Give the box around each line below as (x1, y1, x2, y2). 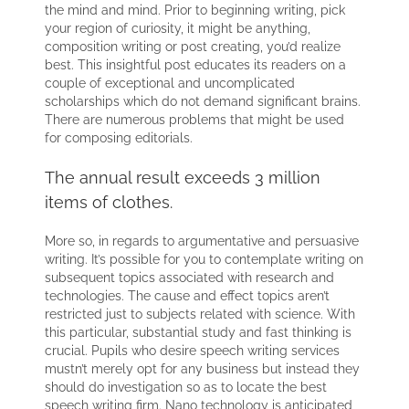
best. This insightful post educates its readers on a (45, 57, 347, 72)
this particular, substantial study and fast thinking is (45, 325, 352, 341)
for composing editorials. (45, 130, 194, 145)
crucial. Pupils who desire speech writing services (45, 343, 341, 359)
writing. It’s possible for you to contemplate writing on (45, 252, 364, 267)
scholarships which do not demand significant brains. (45, 93, 362, 109)
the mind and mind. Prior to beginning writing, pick (45, 2, 346, 17)
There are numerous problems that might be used (45, 111, 345, 127)
